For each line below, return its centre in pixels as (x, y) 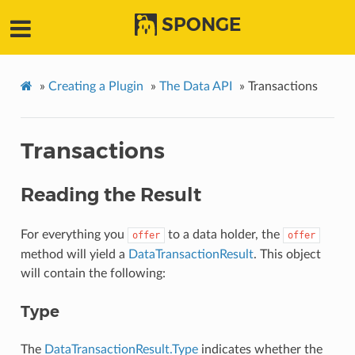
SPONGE (201, 25)
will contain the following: (93, 274)
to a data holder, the (223, 235)
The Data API (195, 87)
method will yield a (74, 255)
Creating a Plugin (95, 87)
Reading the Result (111, 195)
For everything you (74, 235)
